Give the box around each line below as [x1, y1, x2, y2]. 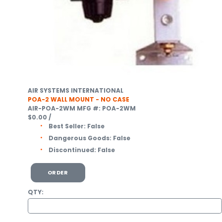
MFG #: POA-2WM [77, 104, 136, 112]
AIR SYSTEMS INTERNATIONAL [28, 86, 123, 95]
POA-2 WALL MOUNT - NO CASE [28, 95, 129, 104]
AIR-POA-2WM [28, 104, 75, 112]
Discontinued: [49, 145, 96, 154]
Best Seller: [49, 121, 86, 130]
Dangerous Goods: [49, 133, 111, 142]
